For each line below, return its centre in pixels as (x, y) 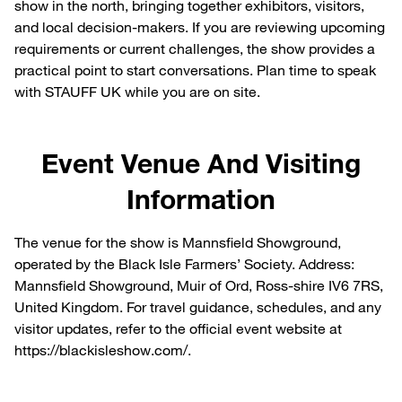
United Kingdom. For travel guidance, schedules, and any (198, 307)
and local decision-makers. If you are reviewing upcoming (200, 27)
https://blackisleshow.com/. (103, 350)
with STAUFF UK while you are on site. (137, 92)
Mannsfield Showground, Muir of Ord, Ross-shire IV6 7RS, (199, 286)
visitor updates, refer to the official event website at (178, 329)
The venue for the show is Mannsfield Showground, (178, 243)
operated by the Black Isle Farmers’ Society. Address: (184, 264)
